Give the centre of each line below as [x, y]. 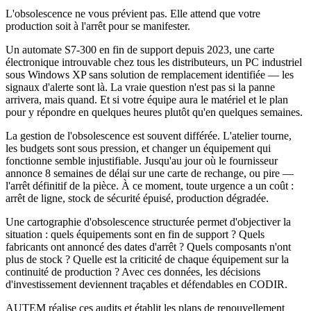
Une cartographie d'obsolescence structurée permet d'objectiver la [148, 222]
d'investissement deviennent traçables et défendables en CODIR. [146, 285]
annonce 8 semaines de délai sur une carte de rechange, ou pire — [150, 174]
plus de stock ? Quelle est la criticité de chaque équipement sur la [147, 260]
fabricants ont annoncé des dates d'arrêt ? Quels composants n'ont [148, 247]
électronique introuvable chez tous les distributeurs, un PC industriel [154, 62]
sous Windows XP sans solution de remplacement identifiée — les [150, 75]
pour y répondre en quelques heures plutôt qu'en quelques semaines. [154, 112]
